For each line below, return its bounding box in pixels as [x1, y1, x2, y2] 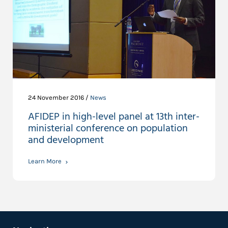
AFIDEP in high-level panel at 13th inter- [28, 109, 199, 126]
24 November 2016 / [28, 94, 90, 102]
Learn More [28, 157, 62, 165]
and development [28, 132, 104, 149]
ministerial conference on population [28, 121, 188, 137]
